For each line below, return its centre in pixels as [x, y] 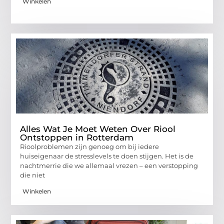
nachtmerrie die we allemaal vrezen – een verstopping [109, 165]
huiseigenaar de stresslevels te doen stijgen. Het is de [107, 156]
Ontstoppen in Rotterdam [77, 137]
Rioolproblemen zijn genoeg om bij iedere [90, 146]
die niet [33, 175]
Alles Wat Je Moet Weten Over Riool [98, 129]
